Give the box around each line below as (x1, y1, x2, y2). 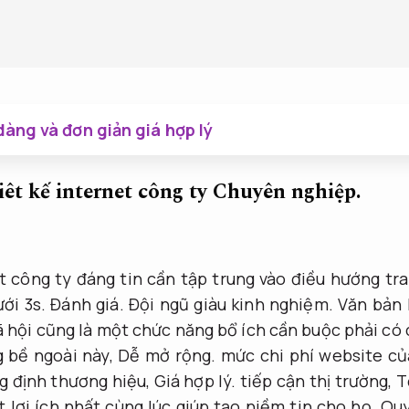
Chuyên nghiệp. (212, 175, 362, 207)
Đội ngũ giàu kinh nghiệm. (129, 292, 333, 315)
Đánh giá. (50, 292, 124, 315)
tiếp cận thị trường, (236, 369, 396, 392)
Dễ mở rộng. (118, 343, 216, 366)
